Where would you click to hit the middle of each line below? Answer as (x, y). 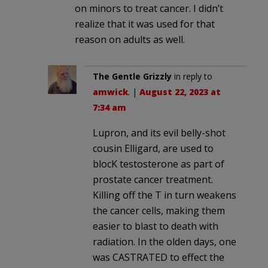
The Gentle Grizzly (132, 76)
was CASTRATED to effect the (159, 257)
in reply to (192, 76)
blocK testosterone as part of (159, 164)
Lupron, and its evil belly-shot (159, 133)
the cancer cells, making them (159, 210)
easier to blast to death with (156, 226)
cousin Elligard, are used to (153, 148)
